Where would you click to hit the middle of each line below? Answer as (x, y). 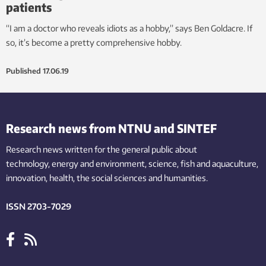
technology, (28, 163)
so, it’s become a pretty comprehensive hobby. (94, 42)
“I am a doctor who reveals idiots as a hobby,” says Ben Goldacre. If (129, 28)
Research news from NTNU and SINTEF (111, 128)
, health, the (68, 178)
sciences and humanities (160, 178)
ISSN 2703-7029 (39, 206)
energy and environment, (99, 163)
